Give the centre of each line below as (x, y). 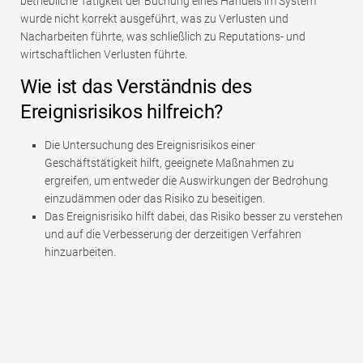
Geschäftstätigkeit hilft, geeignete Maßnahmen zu (169, 163)
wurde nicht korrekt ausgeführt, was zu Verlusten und (154, 19)
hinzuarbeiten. (80, 252)
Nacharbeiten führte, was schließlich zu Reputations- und (163, 37)
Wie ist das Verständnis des (136, 87)
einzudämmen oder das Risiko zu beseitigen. (155, 199)
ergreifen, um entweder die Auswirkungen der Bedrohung (186, 181)
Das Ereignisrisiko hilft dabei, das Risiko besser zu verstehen (194, 217)
